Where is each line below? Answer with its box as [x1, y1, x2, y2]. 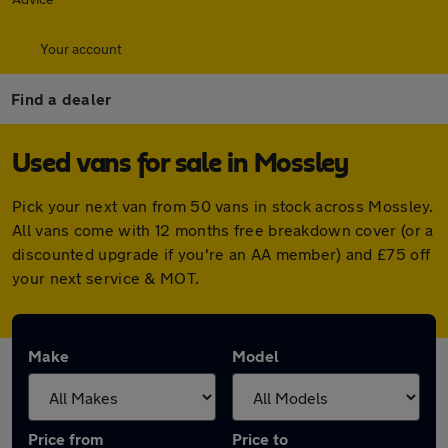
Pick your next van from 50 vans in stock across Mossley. [12, 196, 434, 215]
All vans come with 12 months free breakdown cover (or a [12, 220, 434, 239]
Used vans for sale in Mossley [12, 150, 348, 178]
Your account [40, 40, 122, 57]
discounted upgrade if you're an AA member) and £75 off [12, 244, 431, 263]
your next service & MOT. [12, 268, 200, 287]
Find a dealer [11, 89, 112, 108]
